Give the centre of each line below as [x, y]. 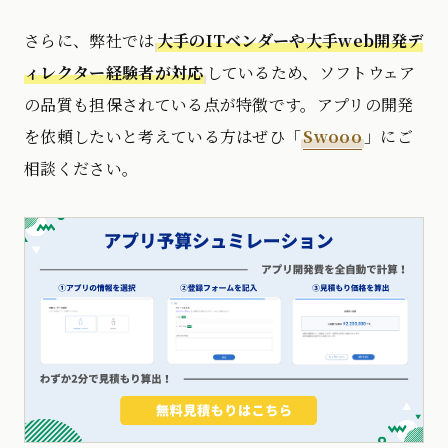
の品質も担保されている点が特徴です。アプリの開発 [219, 105]
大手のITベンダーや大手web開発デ [290, 41]
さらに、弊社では [89, 41]
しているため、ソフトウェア [310, 73]
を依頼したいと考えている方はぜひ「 [163, 137]
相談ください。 [81, 169]
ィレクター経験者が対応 [114, 73]
